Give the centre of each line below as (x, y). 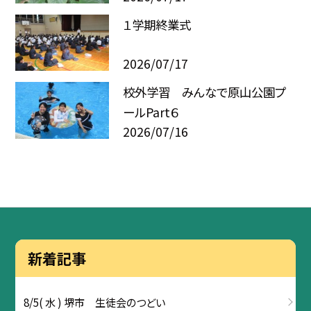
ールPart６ (151, 112)
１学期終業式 (157, 24)
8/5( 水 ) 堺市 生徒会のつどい (95, 302)
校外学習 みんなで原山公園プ (204, 92)
